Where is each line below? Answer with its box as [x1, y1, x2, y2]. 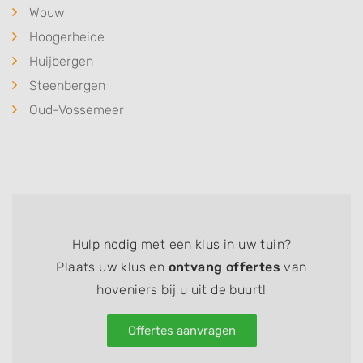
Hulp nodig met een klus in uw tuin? [71, 237, 292, 253]
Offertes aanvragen [127, 323, 236, 339]
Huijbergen [29, 53, 93, 70]
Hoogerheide [29, 29, 105, 45]
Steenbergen [29, 78, 105, 94]
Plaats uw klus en [56, 259, 169, 275]
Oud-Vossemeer [29, 102, 124, 118]
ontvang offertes [168, 259, 280, 275]
